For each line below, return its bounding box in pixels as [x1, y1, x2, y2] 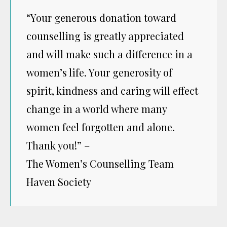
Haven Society [26, 174, 91, 188]
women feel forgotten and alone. [26, 120, 177, 134]
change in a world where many [26, 101, 167, 116]
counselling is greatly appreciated [26, 28, 184, 43]
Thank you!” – [26, 138, 90, 152]
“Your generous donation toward [26, 10, 176, 24]
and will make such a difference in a [26, 47, 193, 61]
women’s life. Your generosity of [26, 65, 172, 79]
